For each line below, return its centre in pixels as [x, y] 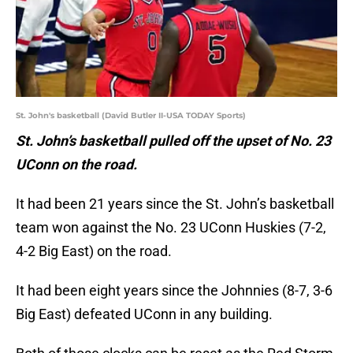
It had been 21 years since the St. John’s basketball [175, 204]
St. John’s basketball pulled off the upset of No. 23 [173, 141]
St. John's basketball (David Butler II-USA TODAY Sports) [131, 116]
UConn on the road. [78, 165]
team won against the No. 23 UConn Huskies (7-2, [171, 228]
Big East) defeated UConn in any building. [144, 314]
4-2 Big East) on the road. [94, 251]
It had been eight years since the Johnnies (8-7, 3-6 [174, 291]
